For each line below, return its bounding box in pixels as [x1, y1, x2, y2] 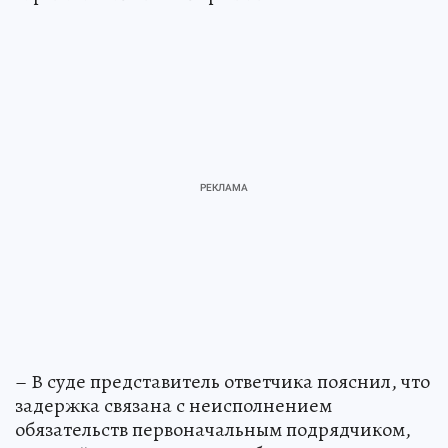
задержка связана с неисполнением [15, 391, 332, 419]
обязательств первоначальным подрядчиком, [15, 415, 411, 443]
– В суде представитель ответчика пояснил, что [15, 367, 430, 395]
